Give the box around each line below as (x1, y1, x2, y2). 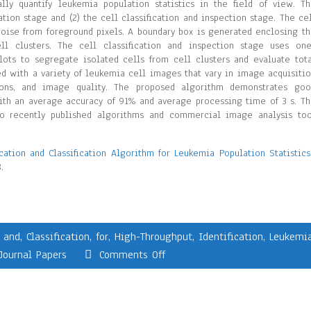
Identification (199, 229, 264, 244)
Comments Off (99, 247, 166, 262)
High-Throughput (115, 229, 193, 244)
